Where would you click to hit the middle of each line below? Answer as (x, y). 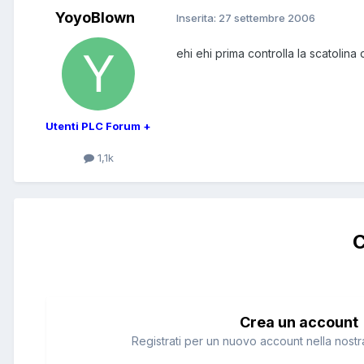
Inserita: (197, 18)
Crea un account (299, 323)
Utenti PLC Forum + (98, 126)
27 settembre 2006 (267, 18)
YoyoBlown (95, 17)
